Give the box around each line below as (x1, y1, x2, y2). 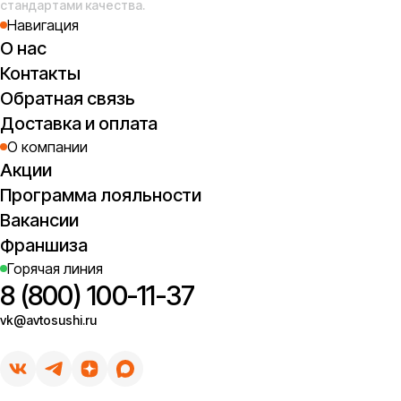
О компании (7, 138, 88, 156)
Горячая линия (7, 260, 103, 277)
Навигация (7, 16, 79, 34)
